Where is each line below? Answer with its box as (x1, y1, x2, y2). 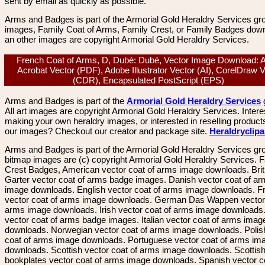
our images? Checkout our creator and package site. (5, 126, 209, 136)
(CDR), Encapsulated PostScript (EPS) (73, 75, 229, 85)
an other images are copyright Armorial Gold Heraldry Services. (5, 34, 249, 44)
